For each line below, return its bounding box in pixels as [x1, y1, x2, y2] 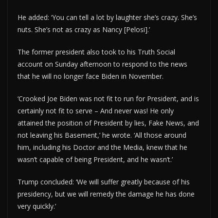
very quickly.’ [18, 201, 56, 211]
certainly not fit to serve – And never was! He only [18, 106, 174, 115]
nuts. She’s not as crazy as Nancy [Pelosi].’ [18, 24, 150, 34]
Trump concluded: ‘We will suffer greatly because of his [18, 177, 190, 186]
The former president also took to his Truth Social [18, 47, 175, 56]
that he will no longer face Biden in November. [18, 71, 163, 81]
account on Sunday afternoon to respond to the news [18, 59, 187, 69]
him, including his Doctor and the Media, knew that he [18, 142, 187, 152]
